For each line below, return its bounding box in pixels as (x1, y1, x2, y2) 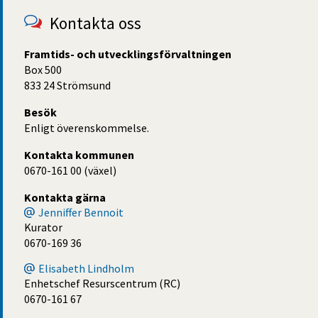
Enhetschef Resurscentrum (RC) (24, 275, 180, 290)
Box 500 (24, 62, 62, 77)
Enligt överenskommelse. (24, 120, 149, 135)
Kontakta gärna (24, 190, 106, 204)
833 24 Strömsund (24, 77, 111, 92)
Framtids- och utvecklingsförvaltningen (24, 46, 231, 61)
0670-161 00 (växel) (24, 163, 116, 177)
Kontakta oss (50, 12, 142, 33)
